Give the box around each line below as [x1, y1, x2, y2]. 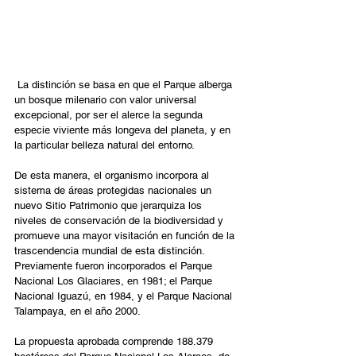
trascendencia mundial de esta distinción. [14, 245, 207, 257]
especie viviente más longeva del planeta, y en [14, 124, 234, 137]
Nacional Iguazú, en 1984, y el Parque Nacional [14, 290, 235, 303]
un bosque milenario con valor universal [14, 94, 199, 106]
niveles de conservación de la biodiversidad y [14, 215, 226, 227]
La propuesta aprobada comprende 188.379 [14, 335, 216, 348]
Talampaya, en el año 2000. [14, 305, 141, 318]
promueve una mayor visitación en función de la [14, 230, 238, 242]
